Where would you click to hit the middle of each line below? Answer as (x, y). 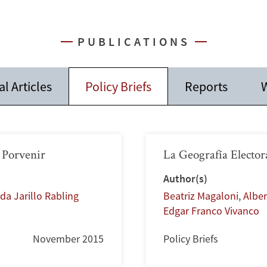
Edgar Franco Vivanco (211, 211)
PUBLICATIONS (133, 42)
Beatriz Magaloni (201, 196)
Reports (206, 87)
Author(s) (185, 179)
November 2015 (68, 239)
